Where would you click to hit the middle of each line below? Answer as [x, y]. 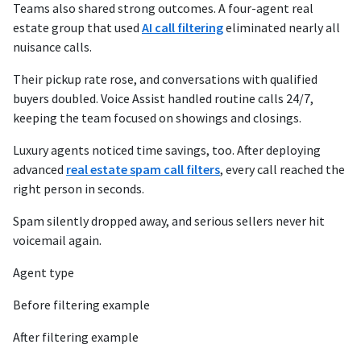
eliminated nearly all [282, 28]
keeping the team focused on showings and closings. [157, 118]
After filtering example [76, 337]
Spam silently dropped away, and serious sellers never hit [169, 221]
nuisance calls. [52, 47]
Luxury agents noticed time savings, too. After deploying [167, 150]
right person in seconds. [79, 189]
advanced [39, 170]
